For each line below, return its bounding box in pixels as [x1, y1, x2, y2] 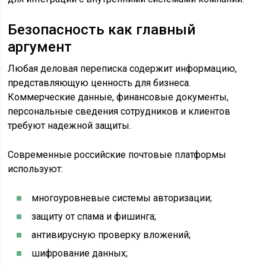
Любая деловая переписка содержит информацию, [8, 63, 237, 74]
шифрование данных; [31, 248, 128, 259]
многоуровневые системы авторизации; [31, 192, 213, 204]
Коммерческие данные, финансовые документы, [8, 91, 229, 103]
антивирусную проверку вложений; [31, 229, 191, 240]
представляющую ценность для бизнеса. [8, 77, 191, 88]
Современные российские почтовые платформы [8, 149, 227, 160]
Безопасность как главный [8, 21, 196, 38]
